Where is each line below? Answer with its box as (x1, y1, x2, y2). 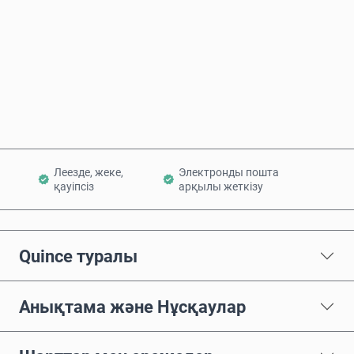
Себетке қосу (145, 95, 227, 111)
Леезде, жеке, (54, 166, 123, 179)
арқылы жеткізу (178, 180, 263, 194)
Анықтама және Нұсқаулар (19, 296, 246, 317)
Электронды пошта (178, 166, 279, 179)
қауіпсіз (54, 180, 94, 194)
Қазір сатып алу (138, 43, 236, 58)
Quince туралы (19, 245, 137, 266)
